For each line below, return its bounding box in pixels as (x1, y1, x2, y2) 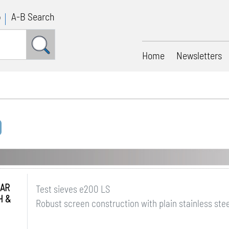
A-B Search (11, 10, 55, 22)
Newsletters (176, 49, 222, 61)
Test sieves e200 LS (35, 183, 110, 195)
